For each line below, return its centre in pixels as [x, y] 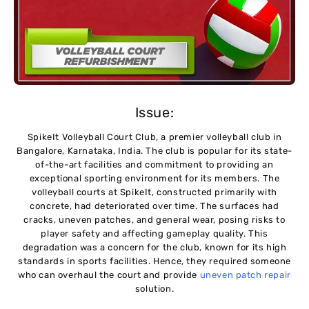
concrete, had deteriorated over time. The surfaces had [154, 206]
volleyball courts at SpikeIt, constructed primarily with [154, 192]
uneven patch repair [245, 275]
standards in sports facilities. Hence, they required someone [154, 261]
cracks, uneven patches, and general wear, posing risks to [154, 219]
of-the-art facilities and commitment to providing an [154, 164]
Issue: [154, 112]
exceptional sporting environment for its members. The [154, 178]
